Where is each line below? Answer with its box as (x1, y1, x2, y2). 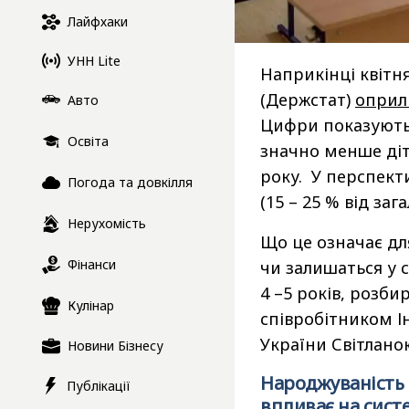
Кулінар (68, 297, 114, 315)
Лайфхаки (68, 13, 128, 31)
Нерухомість (68, 215, 146, 233)
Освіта (68, 132, 109, 151)
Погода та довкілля (68, 173, 193, 192)
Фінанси (68, 256, 116, 274)
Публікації (67, 376, 131, 394)
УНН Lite (68, 51, 121, 69)
